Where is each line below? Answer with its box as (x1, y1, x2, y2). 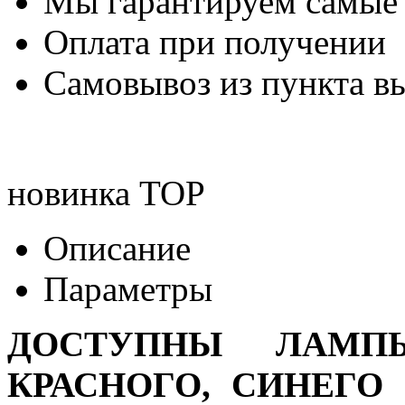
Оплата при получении (43, 22, 386, 61)
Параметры (43, 268, 212, 308)
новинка (7, 173, 130, 212)
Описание (43, 228, 191, 268)
